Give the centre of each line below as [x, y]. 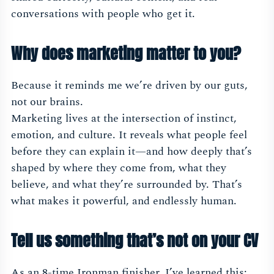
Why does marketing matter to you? [126, 54]
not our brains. [47, 102]
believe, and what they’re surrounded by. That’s [127, 185]
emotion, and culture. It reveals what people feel [129, 135]
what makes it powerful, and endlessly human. [124, 201]
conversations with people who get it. [103, 14]
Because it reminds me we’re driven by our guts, [129, 86]
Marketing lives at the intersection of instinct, [124, 119]
